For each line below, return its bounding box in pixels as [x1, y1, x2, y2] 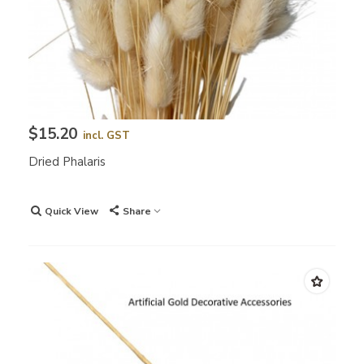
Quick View [45, 205, 98, 219]
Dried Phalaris [28, 154, 106, 171]
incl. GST [83, 128, 130, 144]
